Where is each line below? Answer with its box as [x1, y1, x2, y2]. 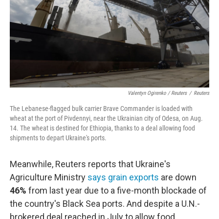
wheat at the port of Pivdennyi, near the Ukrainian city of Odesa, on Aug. [10, 114, 203, 122]
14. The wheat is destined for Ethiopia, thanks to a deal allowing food [10, 124, 195, 132]
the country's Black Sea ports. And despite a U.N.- [10, 198, 200, 209]
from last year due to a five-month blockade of [26, 185, 207, 196]
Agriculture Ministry [10, 172, 88, 182]
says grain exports [88, 172, 159, 182]
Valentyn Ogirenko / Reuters [128, 90, 187, 96]
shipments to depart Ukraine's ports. [10, 134, 107, 142]
